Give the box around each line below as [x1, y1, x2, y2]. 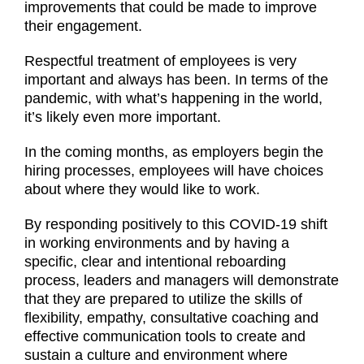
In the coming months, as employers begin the [24, 143, 323, 160]
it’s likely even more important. [24, 108, 221, 125]
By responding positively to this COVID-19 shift [24, 215, 327, 232]
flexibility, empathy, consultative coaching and [24, 309, 318, 326]
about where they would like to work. [24, 180, 260, 197]
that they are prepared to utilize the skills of [24, 290, 302, 307]
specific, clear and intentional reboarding [24, 253, 286, 270]
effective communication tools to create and [24, 327, 305, 344]
